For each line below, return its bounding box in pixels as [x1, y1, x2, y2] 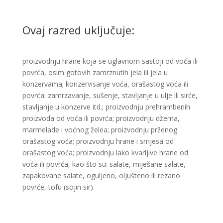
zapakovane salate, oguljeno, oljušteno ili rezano [22, 171, 180, 180]
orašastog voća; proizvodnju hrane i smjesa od [22, 136, 174, 146]
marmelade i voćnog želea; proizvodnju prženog [22, 125, 177, 134]
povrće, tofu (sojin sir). [22, 182, 95, 192]
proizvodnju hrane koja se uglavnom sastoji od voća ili [22, 56, 198, 66]
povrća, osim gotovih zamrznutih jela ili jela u [22, 68, 168, 77]
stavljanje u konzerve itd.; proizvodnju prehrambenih [22, 102, 190, 111]
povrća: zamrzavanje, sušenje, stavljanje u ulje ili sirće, [22, 91, 198, 100]
